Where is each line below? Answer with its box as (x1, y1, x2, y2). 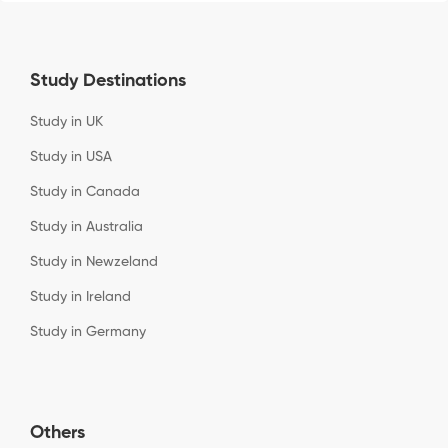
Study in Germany (30, 324, 146, 339)
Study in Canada (30, 184, 140, 199)
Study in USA (30, 149, 112, 164)
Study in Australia (30, 219, 143, 234)
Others (30, 423, 85, 442)
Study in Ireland (30, 289, 131, 304)
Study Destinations (30, 71, 186, 90)
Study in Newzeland (30, 254, 158, 269)
